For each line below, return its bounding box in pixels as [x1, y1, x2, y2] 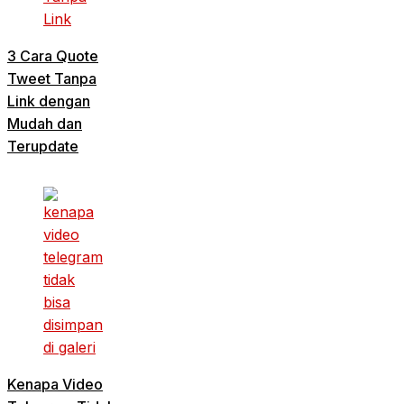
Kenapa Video [7, 375, 103, 394]
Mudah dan [7, 115, 82, 133]
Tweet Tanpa [7, 69, 96, 88]
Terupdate [7, 137, 78, 156]
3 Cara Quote [7, 47, 98, 66]
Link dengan [7, 92, 90, 111]
